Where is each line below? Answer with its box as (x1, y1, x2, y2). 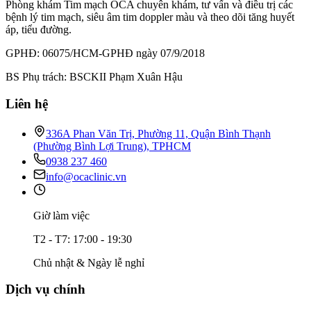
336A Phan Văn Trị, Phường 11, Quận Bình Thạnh (46, 127, 271, 140)
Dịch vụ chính (6, 282, 85, 297)
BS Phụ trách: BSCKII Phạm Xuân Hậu (6, 71, 183, 83)
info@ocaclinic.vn (46, 170, 126, 183)
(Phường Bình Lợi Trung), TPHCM (33, 140, 191, 152)
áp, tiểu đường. (6, 24, 72, 36)
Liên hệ (6, 96, 48, 111)
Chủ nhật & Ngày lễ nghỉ (33, 256, 144, 269)
